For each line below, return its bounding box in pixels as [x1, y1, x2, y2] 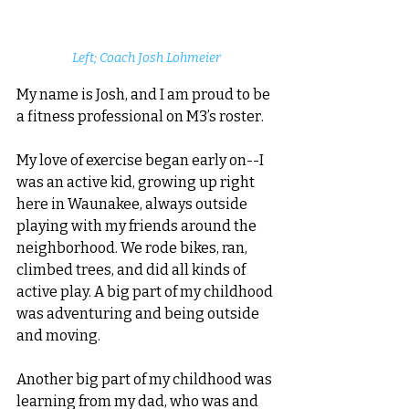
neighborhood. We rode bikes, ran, [16, 239, 250, 257]
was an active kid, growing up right [16, 173, 257, 192]
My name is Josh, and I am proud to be [16, 86, 273, 104]
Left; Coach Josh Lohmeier [71, 50, 221, 67]
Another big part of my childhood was [16, 371, 275, 389]
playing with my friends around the [16, 217, 259, 236]
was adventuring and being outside [16, 305, 262, 323]
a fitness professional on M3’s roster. [16, 108, 267, 126]
